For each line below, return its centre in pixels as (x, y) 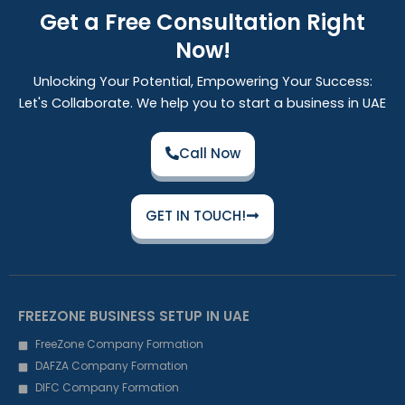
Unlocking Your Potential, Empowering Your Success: (202, 82)
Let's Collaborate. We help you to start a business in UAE (202, 104)
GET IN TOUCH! (196, 216)
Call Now (209, 154)
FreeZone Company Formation (119, 344)
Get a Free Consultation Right (202, 23)
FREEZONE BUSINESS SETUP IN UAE (134, 316)
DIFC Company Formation (107, 388)
